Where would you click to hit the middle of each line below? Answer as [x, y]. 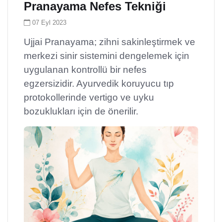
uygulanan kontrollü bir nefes [85, 69]
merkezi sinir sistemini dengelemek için [107, 55]
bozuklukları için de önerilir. [81, 111]
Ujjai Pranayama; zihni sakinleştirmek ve [110, 42]
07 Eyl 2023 [49, 22]
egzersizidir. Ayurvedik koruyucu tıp [99, 83]
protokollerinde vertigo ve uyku [89, 97]
